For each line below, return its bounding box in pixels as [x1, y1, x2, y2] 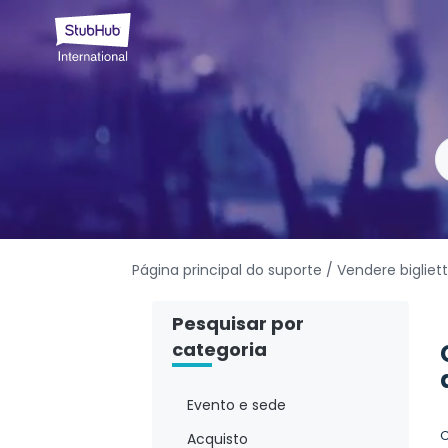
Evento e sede [187, 395, 286, 416]
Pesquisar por [172, 311, 304, 337]
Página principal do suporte [132, 260, 326, 281]
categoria [172, 337, 267, 363]
